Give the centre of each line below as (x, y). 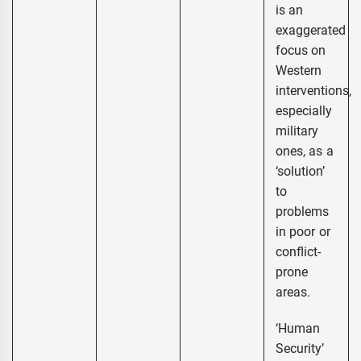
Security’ (300, 349)
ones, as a (305, 151)
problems (302, 212)
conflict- (298, 252)
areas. (293, 293)
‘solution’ (300, 172)
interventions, (313, 91)
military (297, 131)
